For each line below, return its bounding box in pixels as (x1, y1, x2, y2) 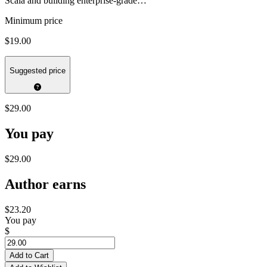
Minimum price (5, 15, 63, 26)
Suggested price (10, 66, 66, 75)
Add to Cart (10, 250, 49, 260)
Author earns (5, 176, 86, 192)
